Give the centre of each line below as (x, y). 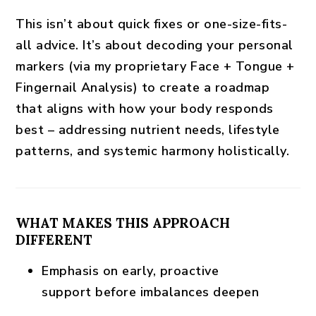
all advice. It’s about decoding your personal (154, 45)
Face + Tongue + (243, 66)
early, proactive (171, 271)
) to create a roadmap (201, 87)
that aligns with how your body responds (145, 109)
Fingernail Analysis (74, 87)
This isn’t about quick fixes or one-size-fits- (152, 24)
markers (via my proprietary (103, 66)
